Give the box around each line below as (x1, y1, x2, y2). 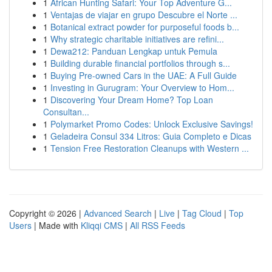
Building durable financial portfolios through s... (50, 57, 230, 69)
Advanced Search (84, 207, 152, 219)
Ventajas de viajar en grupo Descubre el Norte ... (50, 8, 237, 21)
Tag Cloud (182, 207, 222, 219)
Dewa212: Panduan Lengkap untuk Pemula (50, 45, 217, 57)
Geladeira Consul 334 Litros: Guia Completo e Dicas (50, 130, 251, 142)
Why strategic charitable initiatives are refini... (50, 33, 224, 45)
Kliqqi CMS (81, 219, 123, 231)
